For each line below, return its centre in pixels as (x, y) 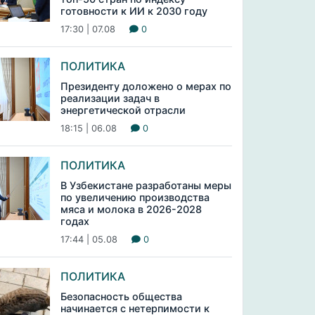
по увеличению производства (135, 197)
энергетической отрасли (123, 110)
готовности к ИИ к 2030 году (134, 11)
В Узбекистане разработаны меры (146, 185)
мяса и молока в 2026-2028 (131, 209)
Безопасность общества (121, 296)
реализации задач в (110, 98)
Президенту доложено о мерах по (146, 86)
